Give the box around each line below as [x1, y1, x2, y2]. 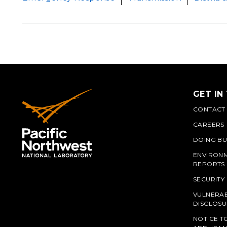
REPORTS [193, 160, 225, 168]
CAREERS [193, 121, 224, 129]
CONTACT [193, 105, 225, 113]
